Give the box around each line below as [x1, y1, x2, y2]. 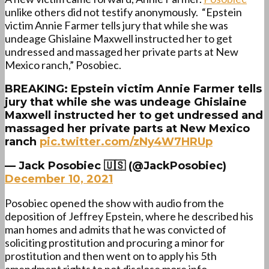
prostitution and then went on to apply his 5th [5, 249, 217, 263]
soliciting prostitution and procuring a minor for [5, 236, 225, 250]
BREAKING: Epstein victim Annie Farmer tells [5, 82, 262, 96]
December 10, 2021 [5, 172, 113, 186]
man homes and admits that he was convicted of [5, 223, 226, 237]
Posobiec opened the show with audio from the [5, 196, 224, 210]
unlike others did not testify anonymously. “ [5, 5, 206, 19]
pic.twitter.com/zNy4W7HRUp [40, 135, 213, 149]
